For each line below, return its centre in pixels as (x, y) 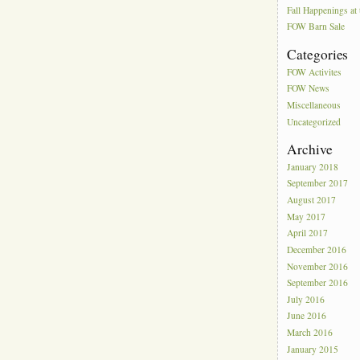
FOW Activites (315, 72)
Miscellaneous (314, 105)
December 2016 (317, 250)
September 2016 (318, 283)
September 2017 (318, 183)
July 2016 (306, 300)
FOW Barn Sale (316, 27)
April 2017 (308, 233)
